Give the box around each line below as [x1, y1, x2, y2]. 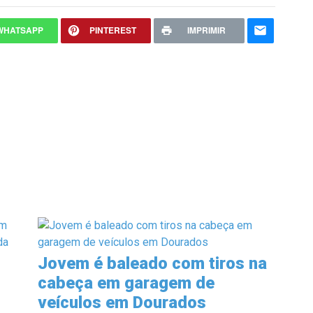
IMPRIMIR [187, 24, 226, 36]
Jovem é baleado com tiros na [38, 254, 267, 273]
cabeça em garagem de [38, 273, 214, 293]
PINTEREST [89, 24, 137, 36]
